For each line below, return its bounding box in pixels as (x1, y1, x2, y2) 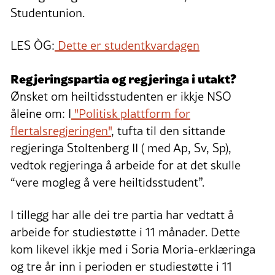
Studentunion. (10, 4, 85, 22)
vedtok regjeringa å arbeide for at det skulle (10, 157, 241, 174)
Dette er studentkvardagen (55, 37, 199, 55)
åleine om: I (10, 105, 71, 123)
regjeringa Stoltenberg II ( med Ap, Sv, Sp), (10, 139, 231, 157)
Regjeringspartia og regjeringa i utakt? (10, 69, 236, 88)
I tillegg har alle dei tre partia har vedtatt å (10, 206, 234, 224)
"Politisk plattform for (71, 105, 190, 123)
